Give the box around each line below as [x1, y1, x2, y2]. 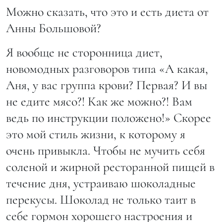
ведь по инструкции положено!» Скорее [6, 110, 211, 125]
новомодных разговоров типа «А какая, [6, 60, 208, 76]
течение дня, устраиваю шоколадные [6, 175, 196, 191]
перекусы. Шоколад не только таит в [6, 191, 196, 207]
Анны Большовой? [6, 20, 101, 36]
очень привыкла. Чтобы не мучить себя [6, 142, 205, 158]
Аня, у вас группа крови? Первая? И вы [6, 77, 207, 93]
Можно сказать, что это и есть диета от [6, 3, 209, 19]
